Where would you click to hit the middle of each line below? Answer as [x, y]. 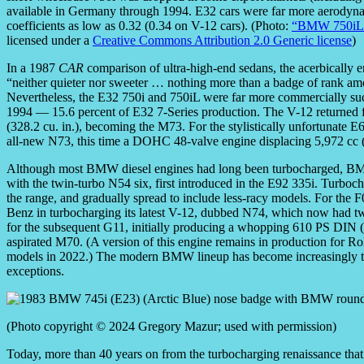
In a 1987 [32, 68]
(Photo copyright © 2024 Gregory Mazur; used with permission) [171, 327]
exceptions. [35, 271]
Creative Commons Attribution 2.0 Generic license [222, 41]
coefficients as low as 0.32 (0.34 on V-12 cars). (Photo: [149, 26]
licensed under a [50, 41]
